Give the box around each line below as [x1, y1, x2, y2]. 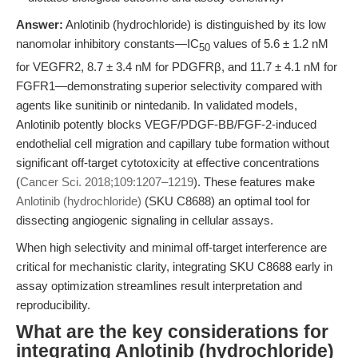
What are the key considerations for [16, 322, 328, 342]
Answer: [16, 18, 63, 31]
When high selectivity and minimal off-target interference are [16, 241, 327, 254]
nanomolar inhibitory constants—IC [16, 37, 199, 50]
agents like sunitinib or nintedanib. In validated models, [16, 98, 297, 112]
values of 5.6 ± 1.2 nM [210, 37, 328, 50]
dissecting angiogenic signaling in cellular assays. [16, 213, 273, 227]
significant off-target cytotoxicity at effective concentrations [16, 156, 320, 169]
